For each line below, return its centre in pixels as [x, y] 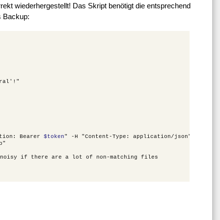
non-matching [117, 157]
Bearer [30, 137]
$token [54, 137]
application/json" [162, 137]
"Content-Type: [105, 137]
